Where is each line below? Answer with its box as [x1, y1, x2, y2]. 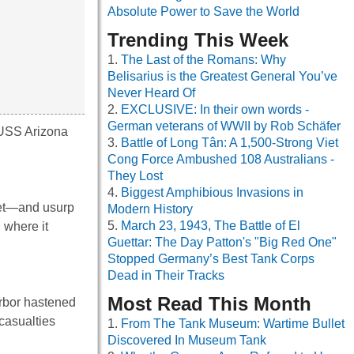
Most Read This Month [107, 293, 311, 315]
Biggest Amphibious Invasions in [121, 186, 303, 200]
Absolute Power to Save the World [107, 5, 299, 19]
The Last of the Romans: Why [121, 53, 286, 67]
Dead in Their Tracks [107, 269, 224, 283]
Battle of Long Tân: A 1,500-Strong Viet [121, 136, 338, 150]
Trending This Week [107, 29, 288, 51]
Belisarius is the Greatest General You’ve [107, 70, 337, 84]
